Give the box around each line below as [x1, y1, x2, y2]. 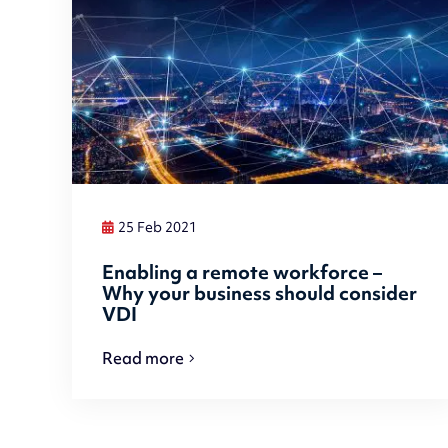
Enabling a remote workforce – [102, 258, 383, 285]
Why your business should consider [102, 279, 418, 306]
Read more [102, 347, 185, 370]
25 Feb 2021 [118, 218, 198, 237]
